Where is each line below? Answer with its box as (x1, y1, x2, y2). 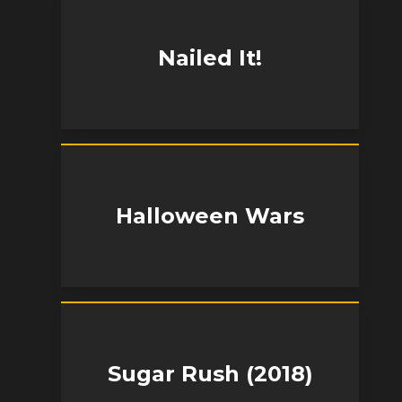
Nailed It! (158, 45, 262, 71)
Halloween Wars (116, 203, 304, 229)
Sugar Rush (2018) (107, 361, 313, 387)
